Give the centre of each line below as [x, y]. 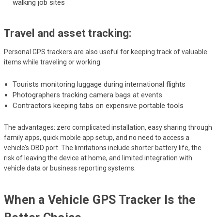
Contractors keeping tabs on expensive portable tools [98, 105]
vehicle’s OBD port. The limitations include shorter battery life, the [103, 147]
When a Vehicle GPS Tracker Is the [100, 200]
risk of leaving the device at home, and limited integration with [98, 158]
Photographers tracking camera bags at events [88, 95]
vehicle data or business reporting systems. [70, 168]
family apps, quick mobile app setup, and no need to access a [97, 137]
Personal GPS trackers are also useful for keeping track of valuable [106, 52]
